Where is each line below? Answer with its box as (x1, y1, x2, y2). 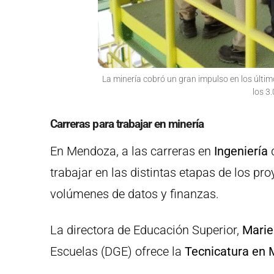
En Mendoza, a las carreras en (50, 144, 211, 159)
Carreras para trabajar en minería (50, 117, 204, 131)
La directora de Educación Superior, (50, 223, 242, 238)
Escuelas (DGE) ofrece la (50, 244, 185, 259)
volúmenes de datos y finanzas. (50, 187, 219, 202)
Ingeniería (211, 144, 268, 159)
